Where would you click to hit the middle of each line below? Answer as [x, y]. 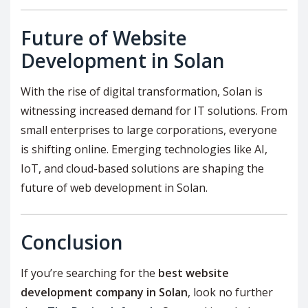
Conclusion [72, 242]
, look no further [230, 292]
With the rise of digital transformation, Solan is [142, 91]
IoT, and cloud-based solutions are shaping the [142, 168]
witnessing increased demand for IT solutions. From [154, 110]
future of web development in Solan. [114, 187]
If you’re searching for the [89, 273]
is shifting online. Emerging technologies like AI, [144, 149]
